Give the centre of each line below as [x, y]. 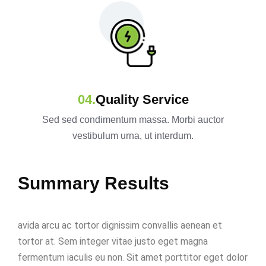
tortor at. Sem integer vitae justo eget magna [113, 241]
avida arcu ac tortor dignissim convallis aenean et [120, 225]
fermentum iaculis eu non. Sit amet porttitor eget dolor [133, 257]
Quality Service [142, 99]
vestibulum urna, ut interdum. [133, 135]
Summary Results [94, 183]
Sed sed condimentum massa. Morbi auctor [133, 119]
